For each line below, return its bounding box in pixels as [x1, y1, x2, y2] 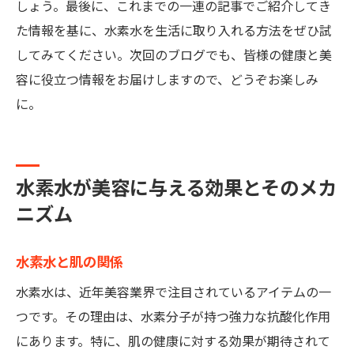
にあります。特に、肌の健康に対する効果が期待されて [16, 334, 330, 349]
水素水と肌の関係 [16, 254, 123, 270]
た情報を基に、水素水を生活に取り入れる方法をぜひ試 [16, 24, 332, 39]
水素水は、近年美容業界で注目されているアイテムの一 [16, 285, 331, 300]
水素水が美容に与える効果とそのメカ [16, 178, 337, 200]
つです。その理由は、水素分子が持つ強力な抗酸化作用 [16, 310, 330, 325]
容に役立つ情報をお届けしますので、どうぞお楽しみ [16, 73, 318, 88]
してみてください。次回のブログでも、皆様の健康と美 [16, 48, 332, 63]
